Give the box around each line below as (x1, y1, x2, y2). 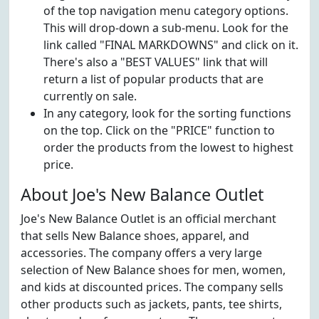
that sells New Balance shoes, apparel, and (21, 228, 249, 244)
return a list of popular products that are (43, 71, 263, 87)
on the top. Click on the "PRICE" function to (43, 122, 275, 138)
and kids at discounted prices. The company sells (21, 279, 283, 295)
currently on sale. (43, 88, 137, 104)
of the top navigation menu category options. (43, 3, 288, 19)
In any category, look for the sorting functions (43, 105, 291, 121)
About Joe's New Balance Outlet (21, 183, 263, 206)
